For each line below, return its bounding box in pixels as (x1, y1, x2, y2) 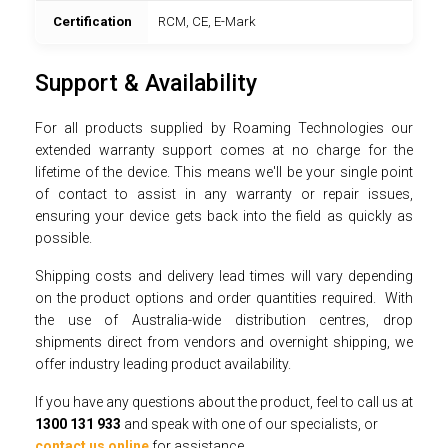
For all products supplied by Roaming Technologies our (35, 119, 413, 136)
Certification (52, 13, 132, 29)
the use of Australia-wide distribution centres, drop (35, 311, 413, 328)
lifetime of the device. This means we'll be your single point (35, 163, 413, 180)
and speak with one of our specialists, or (121, 415, 378, 432)
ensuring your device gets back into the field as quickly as (35, 207, 413, 224)
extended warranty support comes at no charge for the (35, 141, 413, 158)
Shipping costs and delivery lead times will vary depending (35, 267, 413, 284)
